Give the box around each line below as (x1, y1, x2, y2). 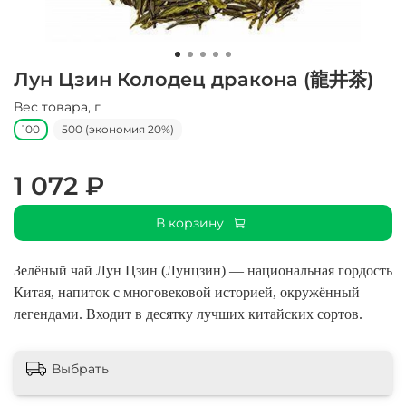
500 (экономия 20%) (62, 122, 174, 137)
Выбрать (52, 361, 109, 378)
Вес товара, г (14, 99, 101, 116)
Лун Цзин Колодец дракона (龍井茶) (14, 68, 373, 92)
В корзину (156, 215, 224, 232)
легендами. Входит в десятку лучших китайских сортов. (14, 306, 362, 323)
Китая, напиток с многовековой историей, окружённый (14, 285, 360, 301)
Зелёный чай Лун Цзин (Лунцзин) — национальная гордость (14, 263, 392, 279)
